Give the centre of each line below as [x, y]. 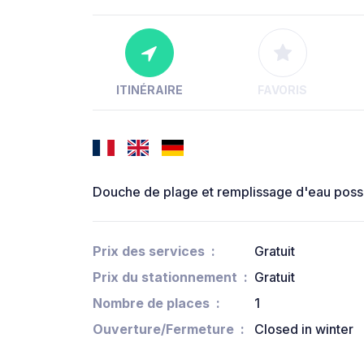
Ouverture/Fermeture [163, 329]
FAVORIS [283, 90]
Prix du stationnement [165, 277]
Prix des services [149, 251]
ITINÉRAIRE [149, 90]
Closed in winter [304, 329]
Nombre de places [151, 303]
